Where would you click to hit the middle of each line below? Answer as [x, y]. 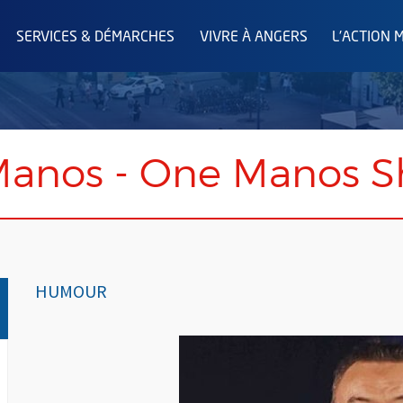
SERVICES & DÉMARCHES [96, 38]
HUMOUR [71, 291]
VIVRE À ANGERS [253, 38]
